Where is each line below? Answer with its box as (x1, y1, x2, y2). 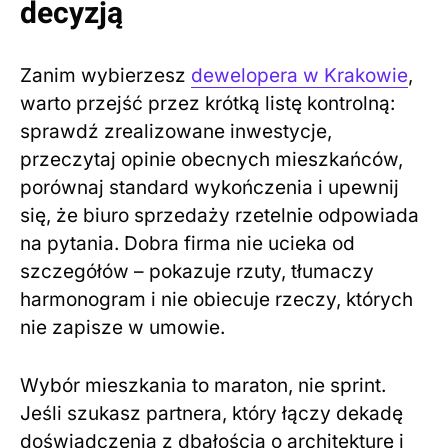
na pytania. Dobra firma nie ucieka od (20, 232, 355, 256)
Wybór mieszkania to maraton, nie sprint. (20, 374, 386, 398)
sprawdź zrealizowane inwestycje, (20, 120, 332, 144)
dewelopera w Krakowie (191, 64, 408, 88)
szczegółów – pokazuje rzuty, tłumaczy (20, 260, 374, 284)
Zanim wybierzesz (20, 64, 191, 88)
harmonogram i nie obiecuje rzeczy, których (20, 288, 413, 312)
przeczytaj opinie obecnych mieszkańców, (20, 148, 403, 172)
